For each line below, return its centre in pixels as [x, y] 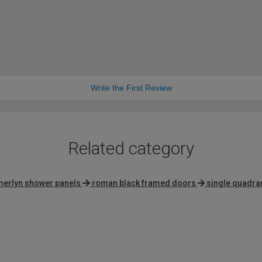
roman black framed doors [144, 183]
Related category [131, 149]
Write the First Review [131, 88]
